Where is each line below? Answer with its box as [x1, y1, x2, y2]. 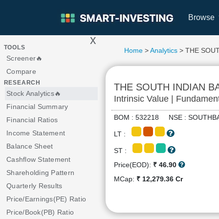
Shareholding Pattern [6, 169, 74, 176]
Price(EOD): [113, 161, 153, 169]
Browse [188, 13, 217, 22]
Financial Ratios [6, 116, 58, 124]
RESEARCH [3, 79, 41, 86]
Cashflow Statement [6, 155, 71, 163]
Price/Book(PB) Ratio [6, 208, 74, 216]
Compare [6, 67, 36, 75]
